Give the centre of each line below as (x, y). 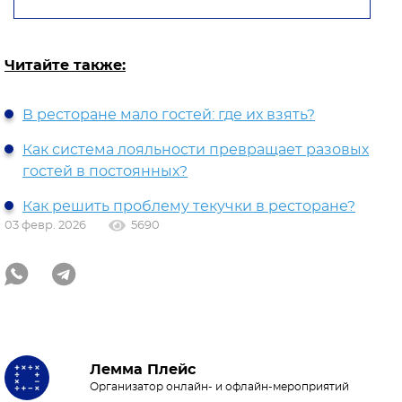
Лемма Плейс (143, 369)
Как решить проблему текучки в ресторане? (189, 206)
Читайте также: (65, 65)
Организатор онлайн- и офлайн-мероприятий (219, 386)
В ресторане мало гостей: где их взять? (169, 114)
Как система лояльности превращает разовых (196, 149)
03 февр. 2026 (45, 225)
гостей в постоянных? (105, 171)
